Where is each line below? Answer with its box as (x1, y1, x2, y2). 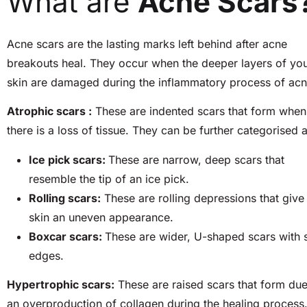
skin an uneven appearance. (29, 210, 173, 224)
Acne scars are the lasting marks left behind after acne (7, 36, 287, 51)
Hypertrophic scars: (7, 277, 114, 291)
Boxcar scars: (29, 229, 105, 243)
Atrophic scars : (7, 104, 92, 119)
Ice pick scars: (29, 152, 108, 167)
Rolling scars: (29, 191, 101, 205)
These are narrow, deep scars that (108, 152, 284, 167)
